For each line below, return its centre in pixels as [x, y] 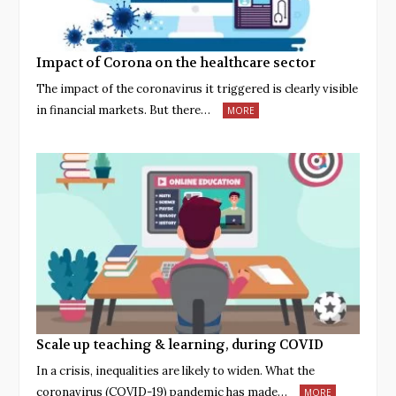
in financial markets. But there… [123, 110]
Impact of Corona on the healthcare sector [176, 62]
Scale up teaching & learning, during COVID [180, 344]
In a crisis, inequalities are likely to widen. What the [175, 370]
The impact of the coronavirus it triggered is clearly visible [197, 88]
